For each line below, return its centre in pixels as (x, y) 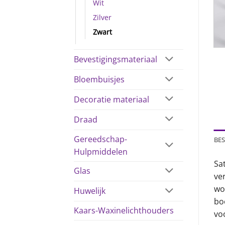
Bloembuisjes (99, 80)
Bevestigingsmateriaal (116, 60)
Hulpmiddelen (101, 151)
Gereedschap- (100, 139)
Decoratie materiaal (111, 99)
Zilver (102, 18)
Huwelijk (90, 191)
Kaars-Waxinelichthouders (124, 211)
